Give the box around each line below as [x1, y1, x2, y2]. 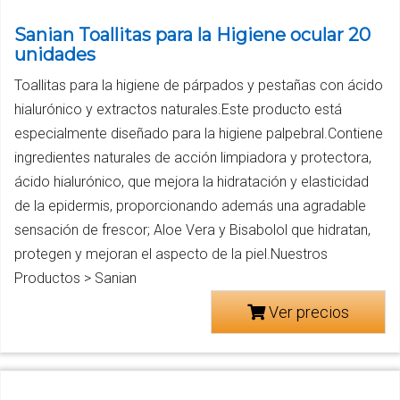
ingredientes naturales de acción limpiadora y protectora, [14, 149, 371, 167]
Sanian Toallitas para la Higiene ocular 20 [14, 24, 371, 46]
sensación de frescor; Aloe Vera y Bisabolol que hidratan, [14, 221, 371, 239]
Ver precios [265, 303, 349, 322]
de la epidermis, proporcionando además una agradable [14, 197, 366, 215]
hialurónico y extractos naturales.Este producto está [14, 101, 342, 119]
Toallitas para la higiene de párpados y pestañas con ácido [14, 77, 383, 95]
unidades [14, 44, 96, 66]
